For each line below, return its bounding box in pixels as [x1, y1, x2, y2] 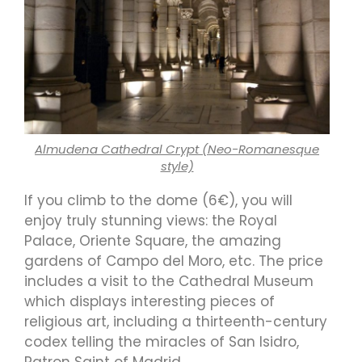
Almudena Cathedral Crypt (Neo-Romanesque [35, 140, 319, 158]
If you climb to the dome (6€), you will [24, 190, 293, 210]
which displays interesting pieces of [24, 291, 275, 311]
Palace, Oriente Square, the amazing [24, 230, 281, 250]
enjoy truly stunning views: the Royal [24, 210, 277, 230]
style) [160, 157, 194, 175]
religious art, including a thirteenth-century [24, 311, 327, 331]
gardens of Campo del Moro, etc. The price [24, 250, 323, 271]
